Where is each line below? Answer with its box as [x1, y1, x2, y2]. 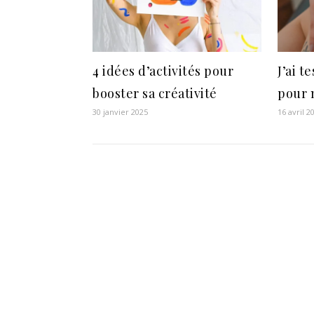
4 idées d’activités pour [93, 62, 233, 80]
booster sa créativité [93, 85, 217, 102]
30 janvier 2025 [93, 107, 148, 118]
